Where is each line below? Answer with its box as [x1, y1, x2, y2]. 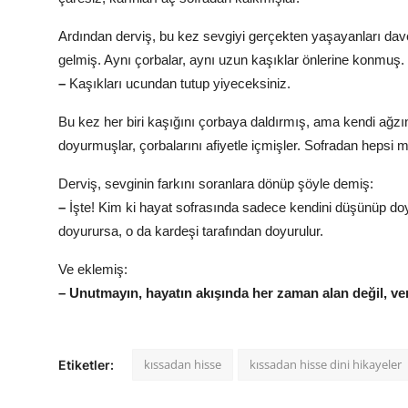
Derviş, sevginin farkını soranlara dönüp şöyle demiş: [58, 176, 373, 192]
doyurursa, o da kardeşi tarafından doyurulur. [58, 223, 323, 240]
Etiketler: [58, 357, 114, 373]
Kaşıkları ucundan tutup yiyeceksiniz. [69, 76, 291, 92]
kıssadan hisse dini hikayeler [250, 356, 402, 373]
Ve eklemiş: [58, 261, 127, 278]
